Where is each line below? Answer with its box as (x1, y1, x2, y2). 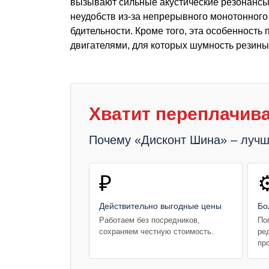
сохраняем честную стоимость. (99, 226, 214, 236)
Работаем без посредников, (99, 215, 200, 225)
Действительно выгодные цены (99, 201, 222, 211)
